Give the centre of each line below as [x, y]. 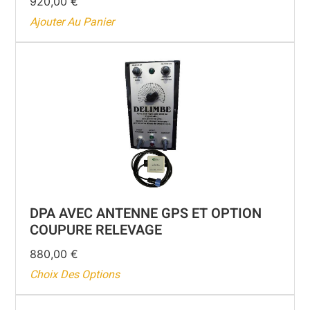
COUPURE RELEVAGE [96, 230]
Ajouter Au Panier [72, 22]
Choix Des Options [75, 275]
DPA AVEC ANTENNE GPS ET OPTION [146, 214]
